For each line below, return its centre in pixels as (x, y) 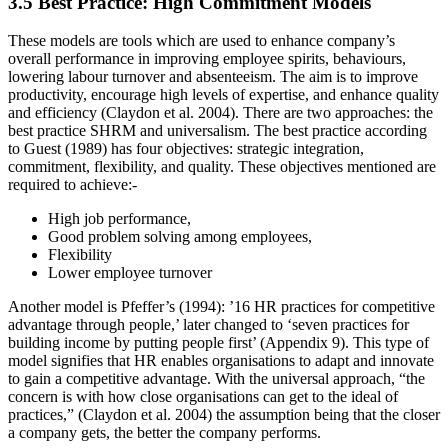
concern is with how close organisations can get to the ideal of (203, 397)
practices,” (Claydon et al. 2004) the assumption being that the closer (224, 415)
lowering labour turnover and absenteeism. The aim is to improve (213, 77)
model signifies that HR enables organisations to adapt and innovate (221, 361)
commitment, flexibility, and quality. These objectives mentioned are (222, 167)
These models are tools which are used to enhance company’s (201, 41)
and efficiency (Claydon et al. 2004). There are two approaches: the (220, 113)
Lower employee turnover (130, 273)
